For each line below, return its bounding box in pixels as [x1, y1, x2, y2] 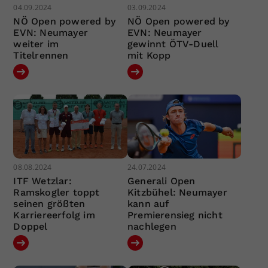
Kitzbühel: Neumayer [127, 187, 227, 199]
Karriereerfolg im [13, 209, 95, 221]
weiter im [13, 38, 59, 50]
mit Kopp [127, 49, 171, 61]
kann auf [127, 198, 169, 210]
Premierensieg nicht [127, 209, 223, 221]
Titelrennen [13, 49, 69, 61]
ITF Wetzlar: [13, 175, 72, 187]
